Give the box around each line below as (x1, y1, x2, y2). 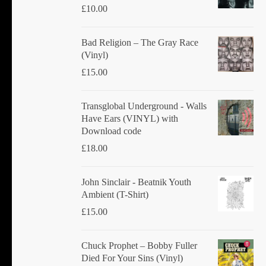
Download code (81, 126, 141, 137)
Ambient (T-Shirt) (81, 189, 148, 200)
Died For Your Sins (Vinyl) (81, 253, 183, 264)
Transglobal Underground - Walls (81, 101, 207, 112)
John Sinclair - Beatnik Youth (81, 177, 191, 188)
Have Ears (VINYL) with (81, 113, 178, 124)
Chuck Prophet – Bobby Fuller (81, 240, 197, 251)
